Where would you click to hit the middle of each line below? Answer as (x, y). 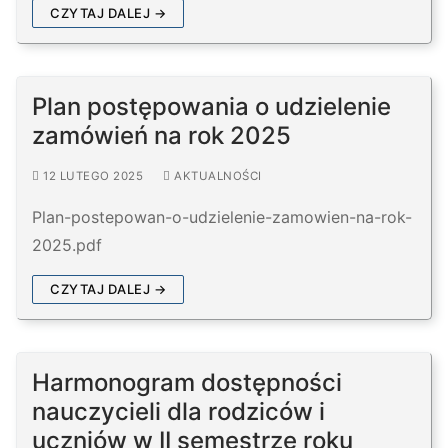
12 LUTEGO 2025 (93, 176)
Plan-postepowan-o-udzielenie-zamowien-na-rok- (222, 217)
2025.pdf (67, 245)
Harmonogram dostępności (187, 383)
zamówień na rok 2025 (161, 136)
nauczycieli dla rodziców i (178, 412)
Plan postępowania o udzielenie (211, 107)
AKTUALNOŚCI (216, 176)
